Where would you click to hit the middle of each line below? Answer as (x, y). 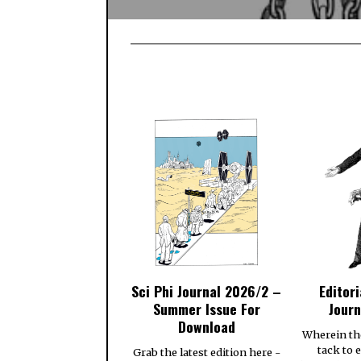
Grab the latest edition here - (206, 353)
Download (206, 326)
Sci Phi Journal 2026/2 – (206, 290)
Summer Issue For (206, 308)
